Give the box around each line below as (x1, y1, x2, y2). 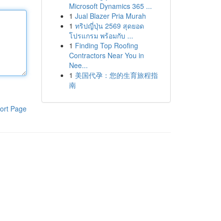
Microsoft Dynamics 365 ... (69, 1, 152, 11)
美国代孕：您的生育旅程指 (74, 70, 158, 80)
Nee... (69, 60, 88, 70)
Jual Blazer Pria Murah (74, 11, 146, 21)
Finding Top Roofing (74, 40, 138, 50)
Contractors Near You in (69, 50, 144, 60)
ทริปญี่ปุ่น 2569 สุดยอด (74, 21, 144, 31)
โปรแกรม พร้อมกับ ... (69, 31, 133, 40)
